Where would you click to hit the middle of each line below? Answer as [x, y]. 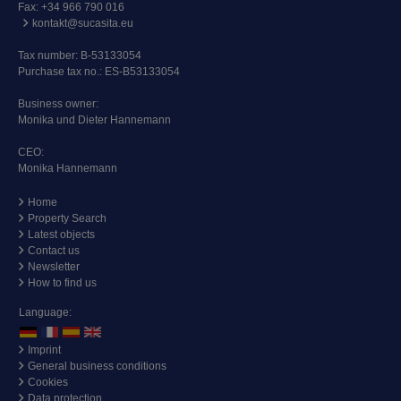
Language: [45, 313]
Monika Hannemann [68, 169]
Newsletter [54, 267]
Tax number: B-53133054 [80, 56]
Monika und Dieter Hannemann [94, 120]
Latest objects [61, 235]
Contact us [54, 251]
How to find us [62, 283]
